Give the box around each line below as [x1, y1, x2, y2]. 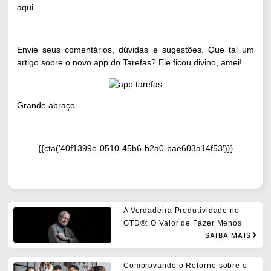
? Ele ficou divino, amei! [151, 57, 242, 68]
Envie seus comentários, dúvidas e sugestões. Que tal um [17, 45, 254, 55]
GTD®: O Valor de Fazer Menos [123, 219, 243, 228]
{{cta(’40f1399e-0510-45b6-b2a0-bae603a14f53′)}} [38, 143, 233, 153]
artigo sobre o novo [17, 57, 94, 68]
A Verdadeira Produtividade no [123, 206, 240, 215]
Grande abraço [17, 100, 75, 111]
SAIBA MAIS [205, 230, 251, 240]
